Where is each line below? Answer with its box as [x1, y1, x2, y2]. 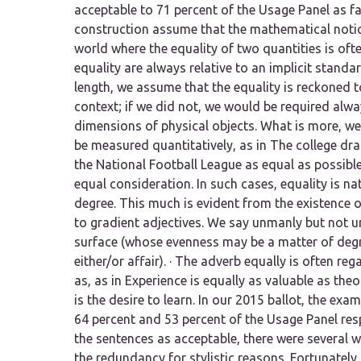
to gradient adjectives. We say [74, 215, 252, 230]
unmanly [252, 215, 302, 230]
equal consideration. [74, 176, 193, 192]
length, [74, 80, 114, 95]
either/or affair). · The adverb [74, 254, 244, 269]
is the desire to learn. [74, 293, 195, 308]
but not [302, 215, 351, 230]
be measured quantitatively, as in [74, 138, 270, 153]
